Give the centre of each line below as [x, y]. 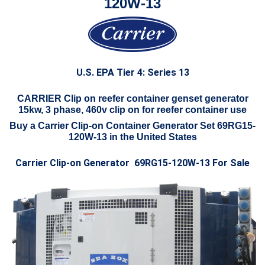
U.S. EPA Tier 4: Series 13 [132, 72]
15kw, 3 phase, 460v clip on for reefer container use [132, 109]
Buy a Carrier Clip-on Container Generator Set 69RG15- [132, 125]
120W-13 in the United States [132, 137]
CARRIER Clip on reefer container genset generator [132, 98]
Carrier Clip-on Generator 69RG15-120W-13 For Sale [132, 163]
